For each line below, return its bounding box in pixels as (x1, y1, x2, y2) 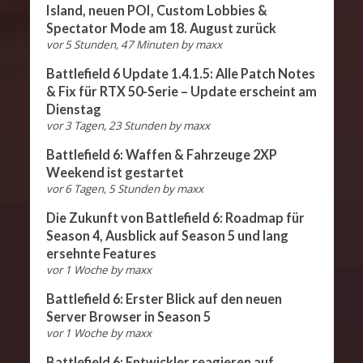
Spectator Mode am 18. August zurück (45, 20, 276, 36)
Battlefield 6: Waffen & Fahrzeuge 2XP (45, 147, 277, 163)
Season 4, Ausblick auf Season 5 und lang (45, 228, 288, 244)
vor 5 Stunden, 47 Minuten (45, 37, 178, 53)
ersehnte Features (45, 246, 156, 262)
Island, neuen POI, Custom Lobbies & (45, 2, 267, 19)
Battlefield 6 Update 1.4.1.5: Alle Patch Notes (45, 66, 315, 82)
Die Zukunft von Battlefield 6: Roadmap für (45, 210, 305, 226)
